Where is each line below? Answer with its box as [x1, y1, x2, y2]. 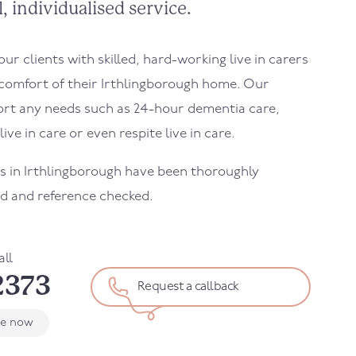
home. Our [202, 78, 269, 91]
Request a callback [137, 281, 239, 293]
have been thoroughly [125, 165, 259, 179]
